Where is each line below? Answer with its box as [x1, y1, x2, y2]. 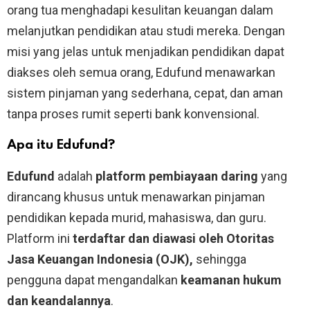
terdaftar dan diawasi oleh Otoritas [73, 230, 274, 246]
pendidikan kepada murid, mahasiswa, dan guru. [7, 210, 266, 225]
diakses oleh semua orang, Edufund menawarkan [7, 64, 275, 80]
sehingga [193, 251, 246, 266]
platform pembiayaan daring [95, 168, 258, 183]
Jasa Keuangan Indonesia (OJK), [7, 251, 193, 266]
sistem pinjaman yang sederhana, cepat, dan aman [7, 85, 283, 100]
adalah [55, 168, 95, 183]
